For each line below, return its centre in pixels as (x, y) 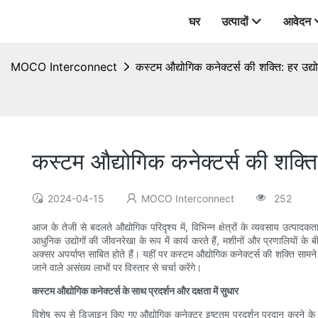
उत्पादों (235, 21)
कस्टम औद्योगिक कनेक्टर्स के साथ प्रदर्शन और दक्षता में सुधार (135, 291)
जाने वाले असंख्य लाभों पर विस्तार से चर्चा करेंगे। (117, 268)
